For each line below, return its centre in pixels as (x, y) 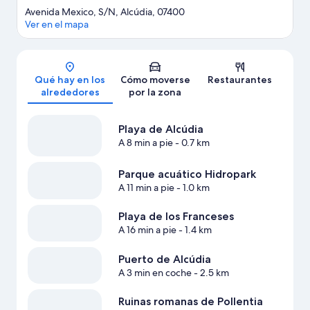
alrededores (70, 92)
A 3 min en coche (155, 272)
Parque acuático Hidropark (187, 174)
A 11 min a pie (146, 188)
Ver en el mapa (57, 25)
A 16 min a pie (147, 230)
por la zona (155, 92)
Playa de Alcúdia (161, 129)
